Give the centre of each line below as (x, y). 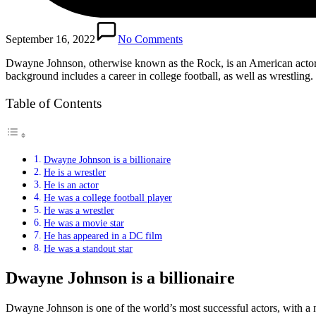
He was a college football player (108, 197)
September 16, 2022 (50, 39)
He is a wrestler (74, 172)
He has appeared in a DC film (103, 235)
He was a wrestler (79, 210)
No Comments (150, 39)
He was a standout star (88, 248)
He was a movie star (84, 223)
